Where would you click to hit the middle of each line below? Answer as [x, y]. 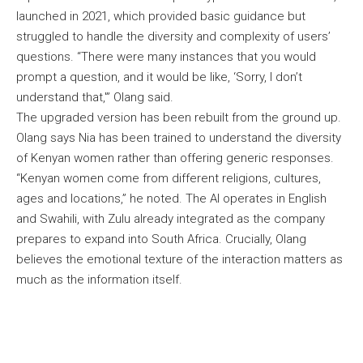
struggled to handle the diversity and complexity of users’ [173, 36]
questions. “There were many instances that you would [166, 56]
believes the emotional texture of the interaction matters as [179, 259]
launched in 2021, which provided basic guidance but [161, 16]
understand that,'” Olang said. [96, 97]
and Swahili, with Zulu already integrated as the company [171, 218]
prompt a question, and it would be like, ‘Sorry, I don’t [159, 77]
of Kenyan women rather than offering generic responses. [175, 158]
